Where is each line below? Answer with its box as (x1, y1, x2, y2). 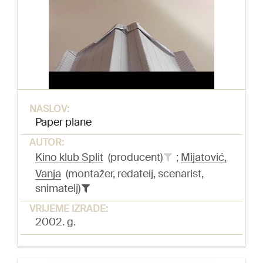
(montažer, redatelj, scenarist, (61, 167, 204, 181)
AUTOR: (29, 136, 64, 149)
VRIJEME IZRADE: (29, 203, 108, 215)
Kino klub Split (35, 150, 103, 165)
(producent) (103, 150, 165, 165)
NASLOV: (29, 103, 69, 116)
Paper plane (35, 115, 92, 130)
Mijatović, (181, 150, 227, 165)
